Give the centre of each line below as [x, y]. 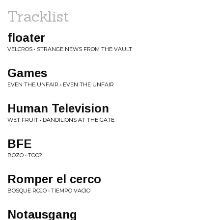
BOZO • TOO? [25, 155]
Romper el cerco [54, 179]
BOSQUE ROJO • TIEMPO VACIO [49, 191]
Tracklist [38, 16]
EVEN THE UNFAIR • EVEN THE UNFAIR [61, 84]
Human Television [58, 108]
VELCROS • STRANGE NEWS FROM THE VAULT [70, 49]
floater [26, 38]
